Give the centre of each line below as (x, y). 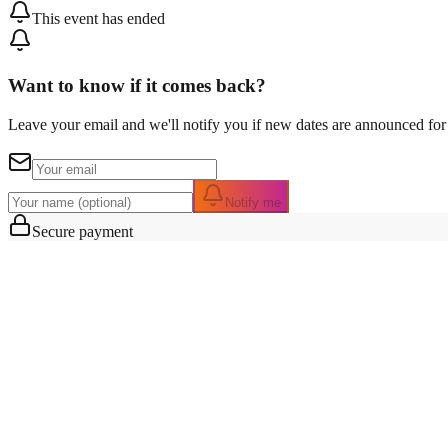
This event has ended (98, 19)
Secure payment (82, 231)
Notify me (253, 202)
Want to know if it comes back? (137, 86)
